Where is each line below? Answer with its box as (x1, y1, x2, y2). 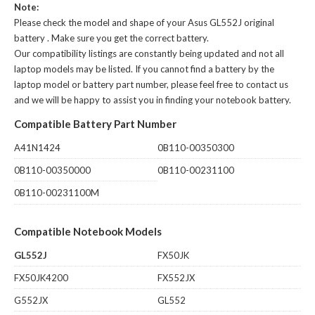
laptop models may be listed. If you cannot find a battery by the (14, 63, 274, 75)
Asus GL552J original (188, 16, 274, 28)
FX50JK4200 (14, 271, 68, 283)
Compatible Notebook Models (14, 224, 162, 238)
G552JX (14, 294, 48, 306)
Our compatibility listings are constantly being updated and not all (14, 47, 284, 59)
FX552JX (157, 271, 195, 283)
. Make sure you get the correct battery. (47, 32, 209, 44)
